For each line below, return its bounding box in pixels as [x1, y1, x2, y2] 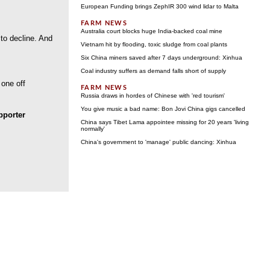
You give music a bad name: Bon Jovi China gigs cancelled [81, 105, 245, 112]
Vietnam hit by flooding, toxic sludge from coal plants [81, 41, 227, 48]
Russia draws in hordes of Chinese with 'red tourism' [81, 92, 225, 99]
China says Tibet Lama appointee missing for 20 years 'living [81, 119, 249, 125]
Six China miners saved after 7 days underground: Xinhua [81, 54, 242, 61]
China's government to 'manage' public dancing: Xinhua [81, 139, 236, 145]
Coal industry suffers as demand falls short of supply [81, 67, 226, 74]
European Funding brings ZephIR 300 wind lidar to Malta [81, 3, 239, 10]
